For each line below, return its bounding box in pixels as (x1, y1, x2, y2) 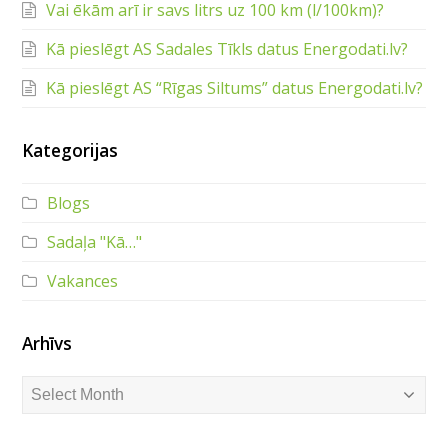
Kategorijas (22, 139, 119, 163)
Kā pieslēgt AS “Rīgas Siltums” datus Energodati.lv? (46, 77, 424, 100)
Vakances (47, 270, 119, 293)
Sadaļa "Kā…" (47, 231, 143, 254)
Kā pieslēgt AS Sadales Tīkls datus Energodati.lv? (46, 38, 409, 61)
